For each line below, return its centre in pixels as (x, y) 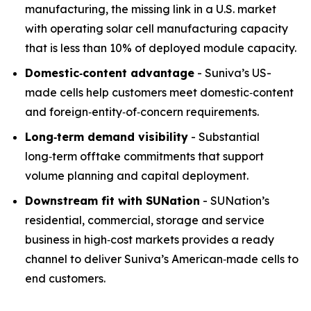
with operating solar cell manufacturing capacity (157, 28)
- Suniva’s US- (233, 73)
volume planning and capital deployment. (137, 176)
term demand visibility (123, 137)
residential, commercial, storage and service (145, 220)
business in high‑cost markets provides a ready (150, 239)
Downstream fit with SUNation (112, 201)
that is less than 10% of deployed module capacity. (161, 48)
